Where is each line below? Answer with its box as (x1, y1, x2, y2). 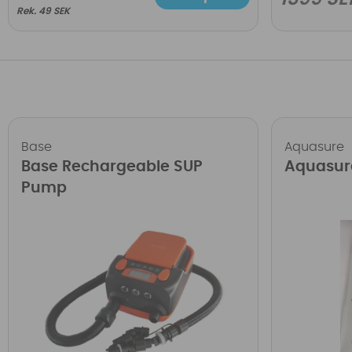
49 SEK (38, 5, 71, 16)
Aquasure (284, 140, 345, 153)
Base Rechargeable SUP (21, 159, 203, 174)
